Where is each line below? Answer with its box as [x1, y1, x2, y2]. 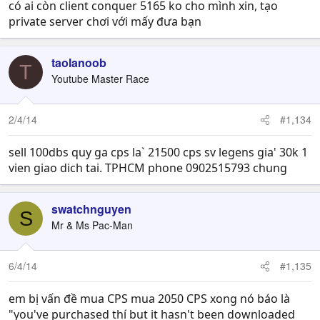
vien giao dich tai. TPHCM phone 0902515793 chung [9, 160, 287, 176]
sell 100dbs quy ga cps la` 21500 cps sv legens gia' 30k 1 [9, 144, 308, 160]
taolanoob [51, 54, 106, 71]
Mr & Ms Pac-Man [51, 218, 133, 232]
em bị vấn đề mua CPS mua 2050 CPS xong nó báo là [9, 291, 290, 306]
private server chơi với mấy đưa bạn [9, 14, 201, 29]
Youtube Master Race [51, 71, 149, 86]
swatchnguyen [51, 201, 131, 217]
